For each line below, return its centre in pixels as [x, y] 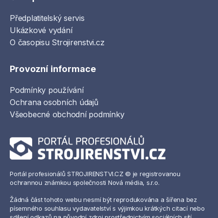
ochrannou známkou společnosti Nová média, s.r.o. [85, 183]
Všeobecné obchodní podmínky [67, 114]
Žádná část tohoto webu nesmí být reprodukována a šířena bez [103, 199]
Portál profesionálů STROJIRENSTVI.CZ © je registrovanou [95, 174]
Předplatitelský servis [47, 18]
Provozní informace [53, 69]
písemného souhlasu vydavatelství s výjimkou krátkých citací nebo [107, 208]
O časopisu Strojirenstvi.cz [57, 42]
